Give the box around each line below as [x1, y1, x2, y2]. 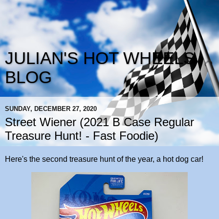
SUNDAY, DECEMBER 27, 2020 [5, 105, 97, 112]
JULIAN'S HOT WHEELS [5, 49, 195, 67]
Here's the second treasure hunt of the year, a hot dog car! [5, 154, 203, 163]
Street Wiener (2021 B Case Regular [5, 115, 194, 129]
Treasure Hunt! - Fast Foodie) [5, 129, 158, 142]
